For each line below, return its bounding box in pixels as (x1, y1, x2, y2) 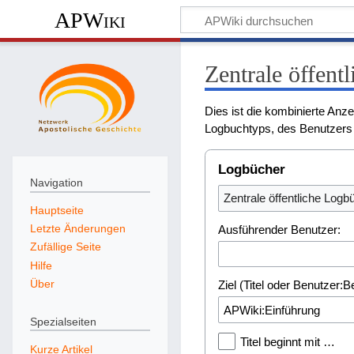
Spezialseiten (29, 315, 96, 329)
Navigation (29, 176, 83, 190)
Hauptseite (29, 203, 84, 217)
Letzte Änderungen (29, 222, 126, 235)
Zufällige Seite (29, 240, 101, 254)
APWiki (54, 8, 126, 33)
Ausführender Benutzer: (218, 222, 341, 236)
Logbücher (218, 160, 286, 177)
